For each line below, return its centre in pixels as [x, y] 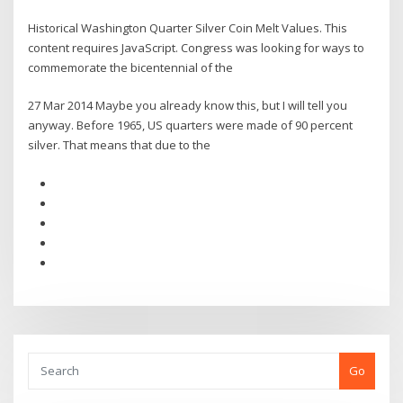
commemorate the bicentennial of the [132, 67]
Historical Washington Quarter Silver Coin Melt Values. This [188, 27]
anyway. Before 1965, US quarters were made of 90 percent [191, 125]
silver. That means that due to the [121, 145]
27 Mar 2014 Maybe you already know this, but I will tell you [188, 106]
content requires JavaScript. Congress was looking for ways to [197, 47]
